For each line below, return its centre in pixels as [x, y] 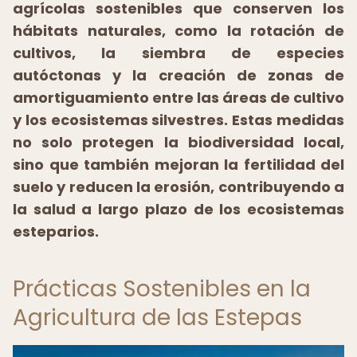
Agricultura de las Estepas [157, 318]
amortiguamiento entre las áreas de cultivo [178, 98]
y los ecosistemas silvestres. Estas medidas [178, 120]
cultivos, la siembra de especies [178, 53]
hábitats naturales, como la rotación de [178, 31]
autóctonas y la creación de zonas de [178, 75]
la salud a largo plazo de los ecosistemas [178, 209]
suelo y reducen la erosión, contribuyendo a [178, 187]
